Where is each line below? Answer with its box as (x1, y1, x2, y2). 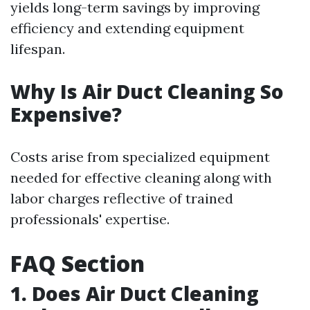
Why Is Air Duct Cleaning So (10, 78, 284, 104)
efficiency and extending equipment (10, 19, 244, 37)
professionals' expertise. (10, 210, 170, 228)
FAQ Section (10, 248, 145, 278)
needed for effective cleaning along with (10, 169, 272, 186)
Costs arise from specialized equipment (10, 148, 270, 165)
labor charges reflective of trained (10, 190, 233, 207)
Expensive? (10, 101, 122, 127)
